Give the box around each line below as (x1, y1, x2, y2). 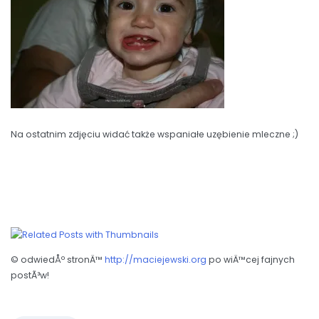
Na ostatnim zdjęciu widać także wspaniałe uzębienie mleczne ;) (11, 128, 298, 141)
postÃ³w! (11, 268, 49, 281)
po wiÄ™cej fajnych (206, 253, 295, 266)
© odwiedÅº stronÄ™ (11, 253, 105, 266)
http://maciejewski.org (105, 253, 206, 266)
